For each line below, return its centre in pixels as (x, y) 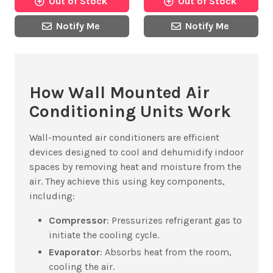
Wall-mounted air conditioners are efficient (124, 137)
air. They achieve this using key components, (127, 181)
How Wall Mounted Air (119, 92)
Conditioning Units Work (130, 111)
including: (52, 196)
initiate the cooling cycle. (104, 235)
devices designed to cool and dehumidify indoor (136, 152)
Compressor (78, 220)
